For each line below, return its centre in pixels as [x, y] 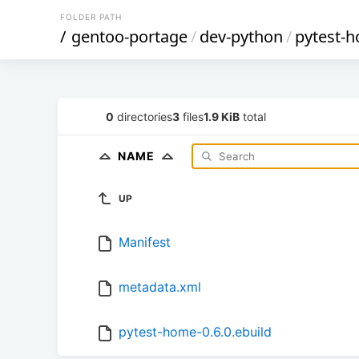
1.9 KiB [222, 116]
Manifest [145, 242]
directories [143, 116]
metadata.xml [160, 287]
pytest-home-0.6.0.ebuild [195, 332]
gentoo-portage [129, 36]
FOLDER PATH [91, 17]
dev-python [241, 36]
